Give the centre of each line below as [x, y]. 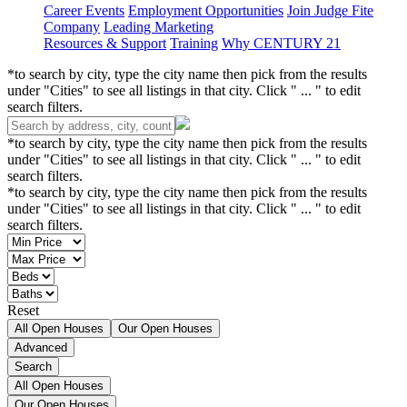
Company [72, 27]
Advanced [41, 347]
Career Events [84, 10]
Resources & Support [105, 43]
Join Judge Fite [330, 10]
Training [194, 43]
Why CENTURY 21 [281, 43]
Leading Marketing [159, 27]
